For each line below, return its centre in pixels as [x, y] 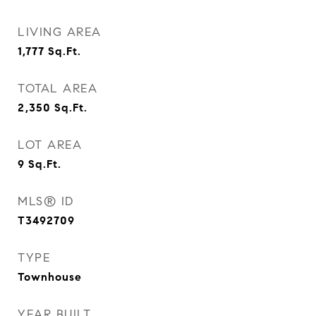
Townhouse [50, 277]
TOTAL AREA [57, 89]
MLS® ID [46, 201]
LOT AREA [50, 145]
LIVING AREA [60, 32]
